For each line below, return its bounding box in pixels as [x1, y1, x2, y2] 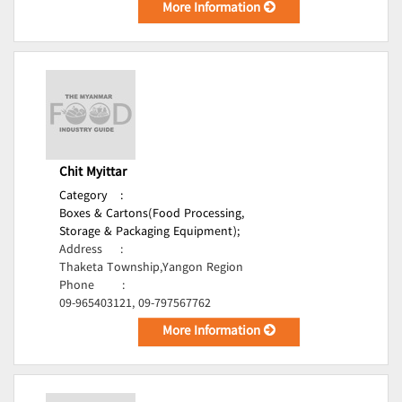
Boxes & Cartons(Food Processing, [59, 204, 244, 225]
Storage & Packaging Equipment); [59, 222, 240, 243]
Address [59, 240, 102, 261]
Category [59, 186, 108, 207]
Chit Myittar [59, 162, 127, 185]
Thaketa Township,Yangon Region [59, 258, 243, 279]
